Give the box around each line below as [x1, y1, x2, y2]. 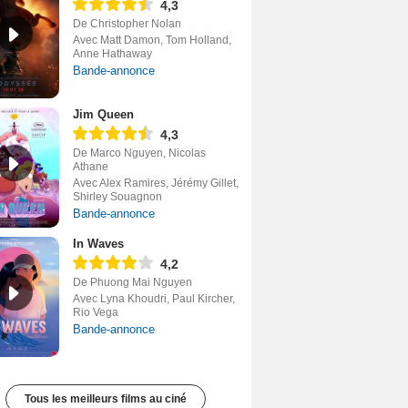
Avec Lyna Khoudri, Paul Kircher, [73, 292, 235, 306]
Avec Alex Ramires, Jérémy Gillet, [73, 177, 239, 190]
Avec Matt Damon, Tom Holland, [73, 34, 231, 47]
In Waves [73, 237, 124, 251]
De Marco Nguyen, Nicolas [73, 147, 206, 160]
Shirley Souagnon [73, 190, 162, 204]
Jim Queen [73, 107, 134, 122]
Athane [73, 160, 108, 174]
